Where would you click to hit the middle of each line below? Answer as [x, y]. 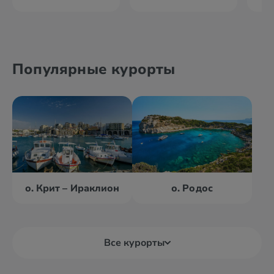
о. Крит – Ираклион [72, 188]
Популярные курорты [94, 69]
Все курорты [134, 243]
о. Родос [192, 188]
